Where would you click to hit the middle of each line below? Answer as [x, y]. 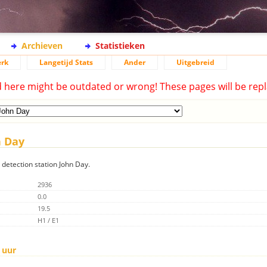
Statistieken [120, 46]
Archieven [42, 46]
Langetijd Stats [66, 62]
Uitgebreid [195, 62]
